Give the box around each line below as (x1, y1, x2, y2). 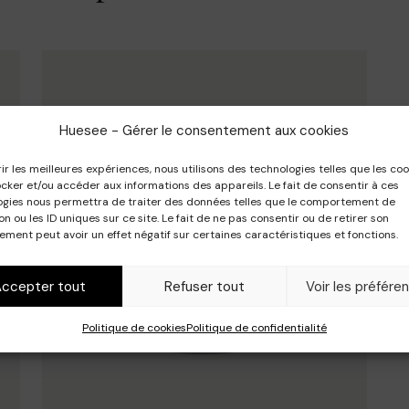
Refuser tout (163, 277, 245, 296)
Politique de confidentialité (185, 320, 327, 335)
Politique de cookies (81, 320, 186, 335)
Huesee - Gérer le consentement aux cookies (59, 121, 350, 140)
